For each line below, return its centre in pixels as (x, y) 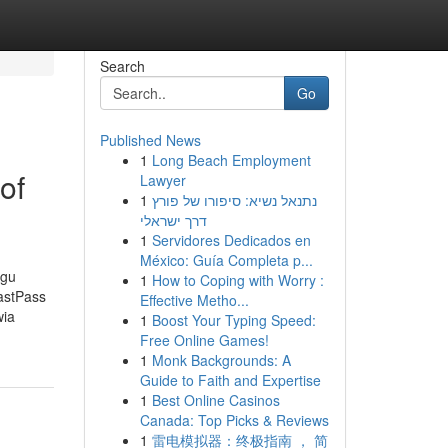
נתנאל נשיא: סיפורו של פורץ (234, 200)
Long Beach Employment (231, 160)
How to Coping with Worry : (237, 280)
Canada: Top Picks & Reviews (234, 420)
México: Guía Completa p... (226, 260)
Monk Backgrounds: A (221, 360)
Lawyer (162, 180)
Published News (150, 140)
